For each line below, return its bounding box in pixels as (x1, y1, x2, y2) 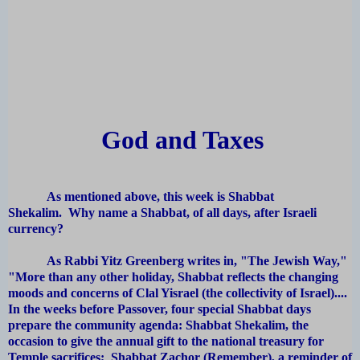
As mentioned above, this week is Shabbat (8, 190, 274, 204)
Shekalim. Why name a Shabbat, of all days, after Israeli (8, 206, 317, 220)
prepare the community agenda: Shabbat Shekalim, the (8, 318, 309, 333)
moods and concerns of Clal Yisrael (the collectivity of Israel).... (8, 286, 347, 301)
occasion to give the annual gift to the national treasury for (8, 334, 324, 349)
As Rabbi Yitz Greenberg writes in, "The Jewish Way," (8, 254, 347, 268)
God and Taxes (101, 125, 264, 155)
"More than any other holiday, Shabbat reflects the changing (8, 270, 338, 284)
